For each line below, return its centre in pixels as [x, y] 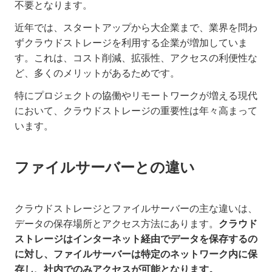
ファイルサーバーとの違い [105, 168]
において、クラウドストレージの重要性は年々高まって [136, 111]
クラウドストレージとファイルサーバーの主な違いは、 [136, 209]
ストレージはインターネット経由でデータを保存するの [136, 239]
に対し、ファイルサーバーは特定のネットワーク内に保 [136, 254]
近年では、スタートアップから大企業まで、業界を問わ [136, 28]
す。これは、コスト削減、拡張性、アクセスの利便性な [136, 58]
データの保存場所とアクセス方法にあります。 [117, 224]
